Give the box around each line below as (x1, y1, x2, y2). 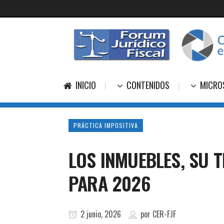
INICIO (75, 78, 96, 91)
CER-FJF (152, 208, 176, 220)
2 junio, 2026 (78, 208, 121, 220)
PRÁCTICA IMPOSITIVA (73, 121, 138, 129)
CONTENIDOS (126, 78, 169, 91)
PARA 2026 (68, 169, 150, 197)
